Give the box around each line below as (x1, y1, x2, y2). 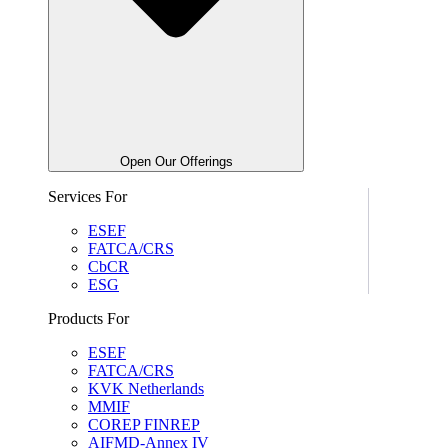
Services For (48, 188, 127, 206)
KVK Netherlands (88, 380, 204, 398)
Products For (48, 310, 129, 328)
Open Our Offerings (119, 154, 233, 170)
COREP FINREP (88, 416, 200, 434)
